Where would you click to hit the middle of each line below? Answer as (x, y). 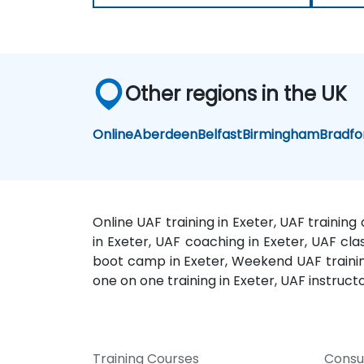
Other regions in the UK (236, 94)
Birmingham (281, 135)
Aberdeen (166, 135)
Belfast (220, 135)
